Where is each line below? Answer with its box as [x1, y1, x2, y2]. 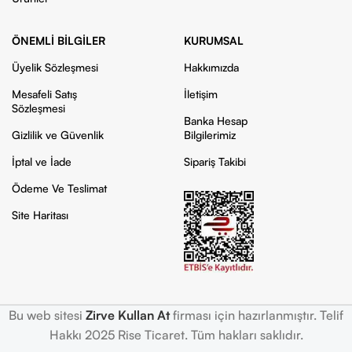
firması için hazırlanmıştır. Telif [170, 306, 343, 323]
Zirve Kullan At [86, 306, 170, 323]
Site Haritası [12, 208, 68, 222]
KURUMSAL [183, 34, 244, 48]
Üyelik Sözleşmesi [12, 60, 98, 75]
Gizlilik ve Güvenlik [12, 128, 104, 142]
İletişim [183, 87, 218, 101]
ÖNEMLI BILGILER [12, 34, 105, 48]
